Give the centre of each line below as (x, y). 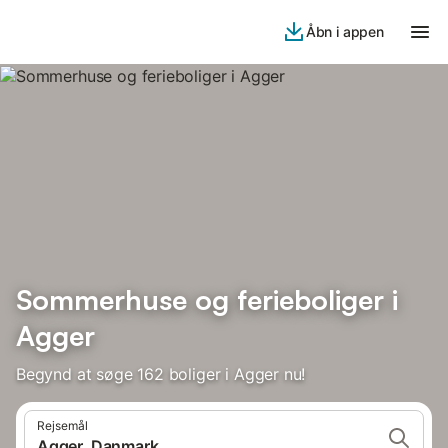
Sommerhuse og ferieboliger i (207, 299)
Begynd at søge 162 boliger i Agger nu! (161, 374)
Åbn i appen (344, 31)
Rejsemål (62, 425)
